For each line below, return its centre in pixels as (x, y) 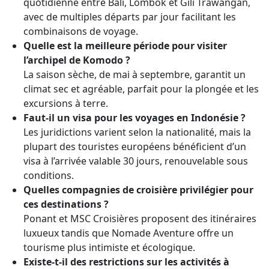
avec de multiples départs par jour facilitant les (130, 17)
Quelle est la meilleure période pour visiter (125, 45)
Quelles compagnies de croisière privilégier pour (139, 189)
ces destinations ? (66, 204)
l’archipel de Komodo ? (77, 60)
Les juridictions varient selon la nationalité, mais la (138, 132)
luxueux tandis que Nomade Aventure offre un (129, 233)
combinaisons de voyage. (81, 31)
